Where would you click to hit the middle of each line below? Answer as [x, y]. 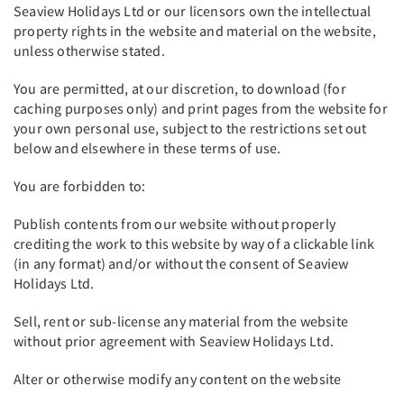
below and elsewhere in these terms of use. [149, 148]
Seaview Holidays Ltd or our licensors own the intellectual [193, 11]
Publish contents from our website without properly [175, 224]
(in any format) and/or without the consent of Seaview [181, 263]
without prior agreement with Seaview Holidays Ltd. [175, 341]
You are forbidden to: [81, 186]
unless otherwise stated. [91, 50]
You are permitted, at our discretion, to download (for [180, 88]
